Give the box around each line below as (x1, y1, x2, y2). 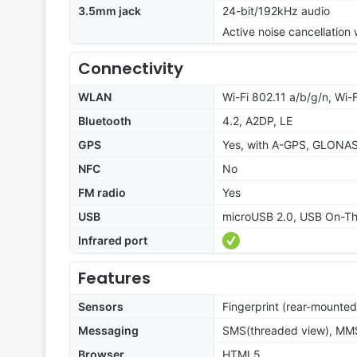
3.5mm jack (78, 4, 141, 18)
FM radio (78, 186, 126, 200)
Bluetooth (78, 114, 131, 128)
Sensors (78, 300, 124, 314)
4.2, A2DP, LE (222, 114, 292, 128)
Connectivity (78, 57, 183, 80)
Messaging (78, 324, 139, 338)
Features (78, 267, 151, 290)
